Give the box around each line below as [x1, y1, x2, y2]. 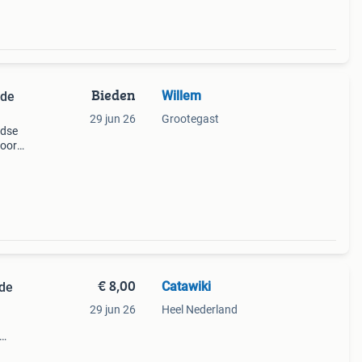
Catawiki [161, 279, 211, 294]
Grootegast [161, 112, 219, 125]
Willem [161, 88, 201, 103]
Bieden [90, 84, 136, 106]
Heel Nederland [161, 303, 238, 316]
